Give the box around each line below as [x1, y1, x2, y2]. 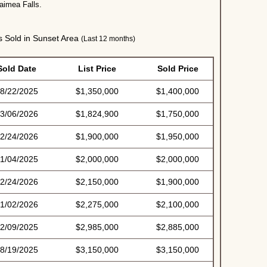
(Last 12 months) [80, 35, 135, 43]
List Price [77, 64, 116, 73]
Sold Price [157, 64, 198, 73]
